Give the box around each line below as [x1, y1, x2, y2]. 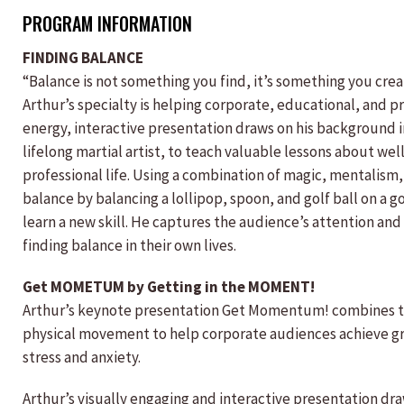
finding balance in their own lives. [23, 235, 236, 255]
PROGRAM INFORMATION [23, 10, 192, 37]
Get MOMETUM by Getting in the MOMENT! [23, 277, 315, 297]
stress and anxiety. [23, 347, 141, 367]
